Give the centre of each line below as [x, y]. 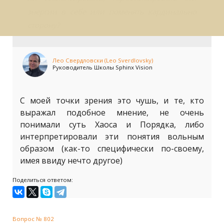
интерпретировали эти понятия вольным [112, 136]
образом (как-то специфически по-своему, [112, 148]
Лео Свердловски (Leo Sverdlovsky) [103, 60]
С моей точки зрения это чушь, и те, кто [112, 100]
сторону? [43, 25]
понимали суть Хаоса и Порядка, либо [112, 124]
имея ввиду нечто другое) [71, 160]
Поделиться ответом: [43, 180]
